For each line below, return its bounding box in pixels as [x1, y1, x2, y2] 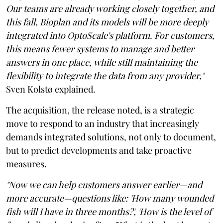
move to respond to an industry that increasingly [6, 117, 199, 129]
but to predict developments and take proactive [6, 144, 192, 156]
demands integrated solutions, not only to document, [6, 130, 216, 143]
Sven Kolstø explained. [6, 83, 96, 95]
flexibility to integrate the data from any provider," [6, 69, 204, 82]
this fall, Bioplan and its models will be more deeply [6, 15, 209, 28]
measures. [6, 157, 47, 170]
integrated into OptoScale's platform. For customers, [6, 29, 215, 41]
